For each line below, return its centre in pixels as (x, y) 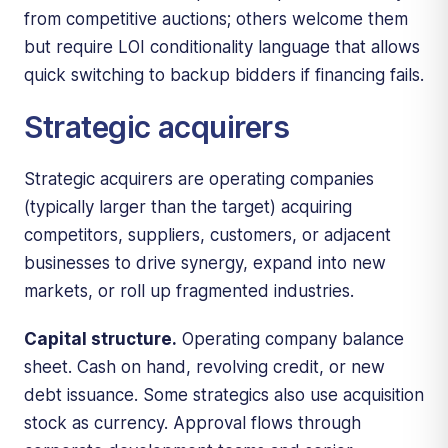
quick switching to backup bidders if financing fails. (224, 74)
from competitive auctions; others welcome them (216, 18)
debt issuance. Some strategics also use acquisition (224, 394)
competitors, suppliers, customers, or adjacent (207, 234)
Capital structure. (100, 338)
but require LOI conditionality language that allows (222, 46)
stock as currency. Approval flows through (192, 422)
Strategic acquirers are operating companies (199, 178)
